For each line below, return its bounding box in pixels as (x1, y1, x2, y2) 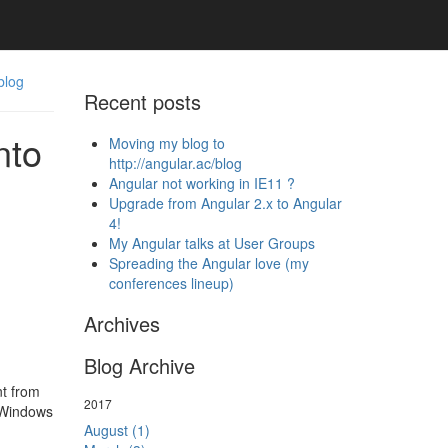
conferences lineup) (108, 273, 234, 293)
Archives (83, 309, 160, 338)
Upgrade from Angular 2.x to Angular (108, 193, 342, 213)
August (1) (83, 420, 150, 440)
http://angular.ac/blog (108, 153, 242, 173)
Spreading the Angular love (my (108, 253, 309, 273)
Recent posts (83, 87, 201, 116)
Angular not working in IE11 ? (108, 173, 295, 193)
